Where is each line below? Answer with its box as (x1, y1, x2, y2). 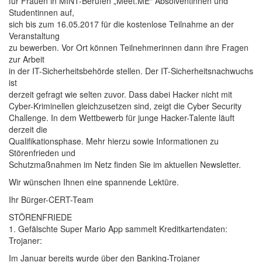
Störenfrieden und (9, 147, 75, 158)
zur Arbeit (9, 53, 44, 65)
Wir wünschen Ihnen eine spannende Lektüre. (9, 176, 179, 188)
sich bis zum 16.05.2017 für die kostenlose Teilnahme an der (9, 18, 234, 30)
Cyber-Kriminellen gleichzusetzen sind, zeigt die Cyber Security (9, 100, 242, 112)
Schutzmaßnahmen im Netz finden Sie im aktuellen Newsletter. (9, 158, 241, 170)
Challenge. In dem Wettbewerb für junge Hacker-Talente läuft (9, 112, 235, 123)
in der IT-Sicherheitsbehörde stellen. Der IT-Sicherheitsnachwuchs (9, 65, 253, 77)
